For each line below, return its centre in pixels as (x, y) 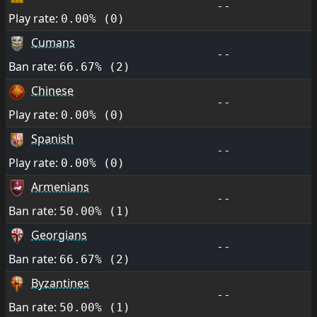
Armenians (60, 187)
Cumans (53, 42)
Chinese (52, 91)
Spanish (52, 139)
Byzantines (60, 283)
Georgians (59, 235)
